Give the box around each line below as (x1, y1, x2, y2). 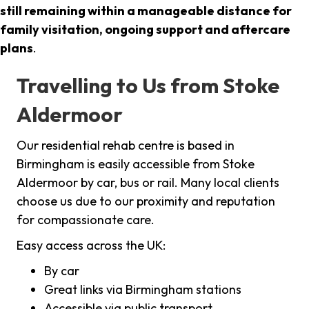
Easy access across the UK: (17, 237, 166, 254)
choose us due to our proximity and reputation (17, 193, 275, 210)
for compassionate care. (17, 212, 154, 228)
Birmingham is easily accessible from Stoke (17, 156, 255, 172)
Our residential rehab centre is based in (17, 137, 235, 154)
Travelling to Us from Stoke (17, 72, 279, 99)
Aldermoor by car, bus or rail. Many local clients (17, 175, 279, 191)
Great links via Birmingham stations (44, 281, 241, 298)
